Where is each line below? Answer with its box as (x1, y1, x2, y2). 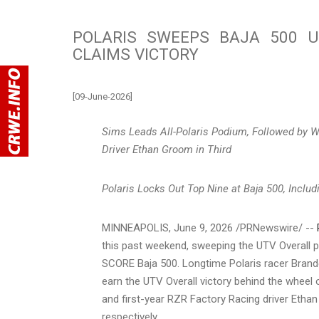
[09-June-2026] (73, 90, 132, 102)
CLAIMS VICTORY (73, 44, 199, 63)
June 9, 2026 (174, 221, 233, 234)
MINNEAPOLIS (102, 221, 169, 234)
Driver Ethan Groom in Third (102, 142, 231, 156)
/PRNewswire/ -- (233, 221, 317, 234)
